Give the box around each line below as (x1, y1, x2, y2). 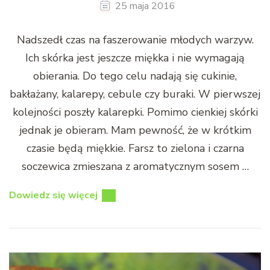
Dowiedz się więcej (9, 188, 98, 202)
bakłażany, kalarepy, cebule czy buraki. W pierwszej (10, 86, 260, 101)
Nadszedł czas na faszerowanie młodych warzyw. (16, 32, 254, 47)
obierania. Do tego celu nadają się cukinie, (33, 68, 237, 83)
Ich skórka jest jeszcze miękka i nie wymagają (25, 50, 245, 65)
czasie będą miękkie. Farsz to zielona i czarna (26, 140, 244, 155)
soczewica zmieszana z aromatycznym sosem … (21, 159, 249, 174)
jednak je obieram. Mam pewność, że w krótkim (19, 122, 251, 137)
